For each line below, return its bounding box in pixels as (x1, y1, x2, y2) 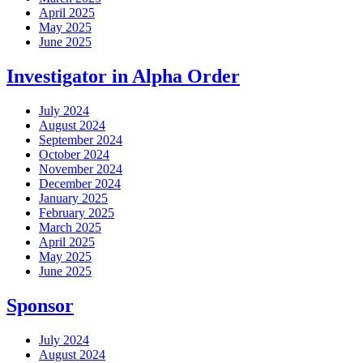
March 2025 (39, 220, 101, 235)
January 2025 (39, 191, 108, 206)
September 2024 (39, 133, 122, 147)
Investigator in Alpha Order (6, 66, 240, 88)
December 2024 (39, 177, 121, 191)
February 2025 (39, 206, 114, 220)
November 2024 (39, 162, 122, 177)
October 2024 (39, 147, 109, 162)
